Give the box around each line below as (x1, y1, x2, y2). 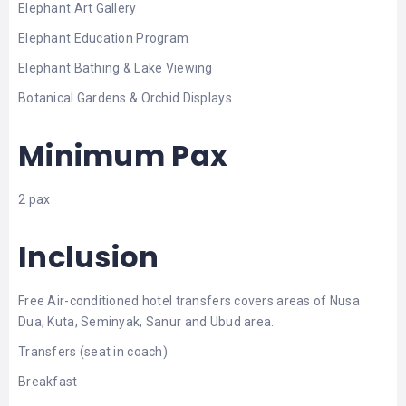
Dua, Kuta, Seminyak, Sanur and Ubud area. (18, 314, 275, 329)
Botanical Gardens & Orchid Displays (18, 90, 232, 105)
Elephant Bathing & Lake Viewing (18, 60, 213, 75)
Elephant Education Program (18, 30, 189, 45)
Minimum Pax (18, 134, 228, 176)
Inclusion (18, 236, 159, 277)
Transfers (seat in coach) (18, 343, 168, 359)
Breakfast (18, 373, 78, 389)
